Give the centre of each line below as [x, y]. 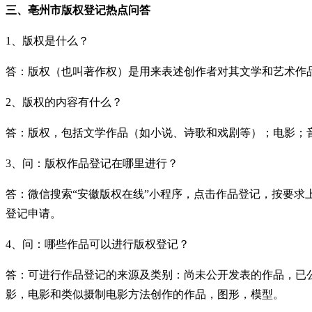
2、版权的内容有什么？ [64, 102]
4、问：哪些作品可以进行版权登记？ [97, 244]
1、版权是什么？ [47, 40]
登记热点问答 [117, 10]
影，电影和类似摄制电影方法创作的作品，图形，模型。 [145, 294]
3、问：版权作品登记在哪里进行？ [92, 163]
